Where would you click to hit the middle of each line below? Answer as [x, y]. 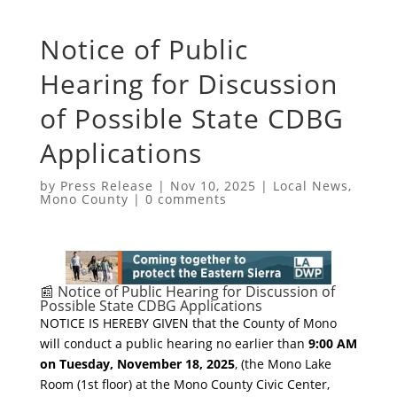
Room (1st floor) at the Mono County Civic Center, [184, 385]
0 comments [186, 198]
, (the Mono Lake [283, 364]
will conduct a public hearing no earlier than [174, 344]
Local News [310, 185]
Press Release [106, 185]
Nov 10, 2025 [213, 185]
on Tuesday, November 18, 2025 [137, 364]
